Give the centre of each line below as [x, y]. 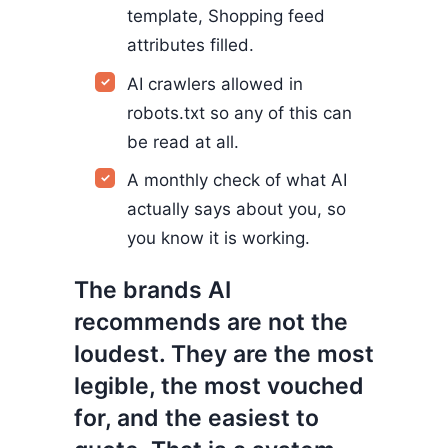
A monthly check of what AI [237, 180]
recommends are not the [211, 321]
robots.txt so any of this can [240, 112]
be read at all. [183, 141]
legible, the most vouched [219, 385]
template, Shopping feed [226, 16]
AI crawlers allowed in [215, 83]
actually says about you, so [237, 209]
